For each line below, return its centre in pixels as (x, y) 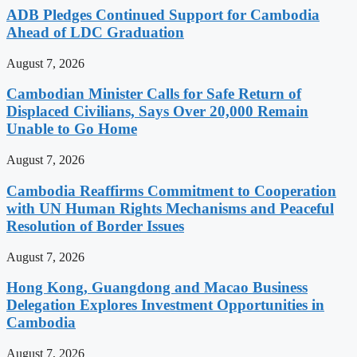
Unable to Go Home (72, 129)
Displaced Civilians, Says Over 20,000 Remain (157, 112)
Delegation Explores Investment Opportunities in (165, 305)
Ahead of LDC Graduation (95, 32)
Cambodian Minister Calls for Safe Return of (154, 94)
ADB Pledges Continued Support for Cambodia (163, 14)
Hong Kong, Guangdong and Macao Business (157, 288)
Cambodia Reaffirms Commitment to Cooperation (171, 190)
